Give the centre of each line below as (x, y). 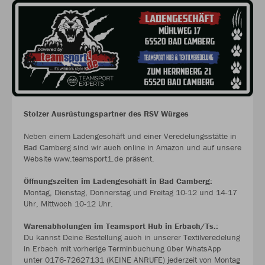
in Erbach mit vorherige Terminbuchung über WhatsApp (122, 249)
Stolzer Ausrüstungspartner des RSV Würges (106, 114)
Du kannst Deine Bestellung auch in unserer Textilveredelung (132, 237)
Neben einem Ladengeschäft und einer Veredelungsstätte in (130, 136)
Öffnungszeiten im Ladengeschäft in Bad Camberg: (118, 181)
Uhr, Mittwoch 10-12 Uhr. (68, 204)
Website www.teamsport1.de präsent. (89, 159)
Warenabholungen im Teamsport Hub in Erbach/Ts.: (121, 226)
